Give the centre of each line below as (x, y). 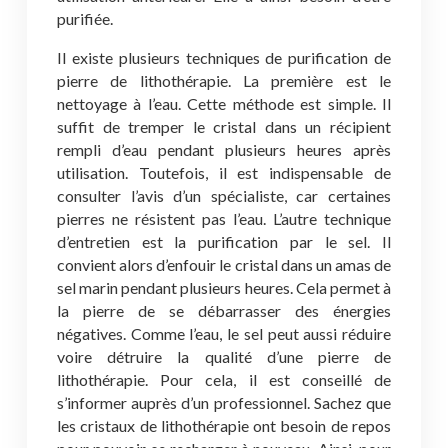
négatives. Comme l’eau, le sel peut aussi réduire (224, 333)
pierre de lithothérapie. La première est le (224, 80)
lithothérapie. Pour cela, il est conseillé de (224, 379)
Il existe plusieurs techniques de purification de (224, 57)
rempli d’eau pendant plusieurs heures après (224, 149)
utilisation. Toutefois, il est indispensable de (224, 172)
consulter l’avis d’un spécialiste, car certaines (224, 195)
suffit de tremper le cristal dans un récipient (224, 126)
